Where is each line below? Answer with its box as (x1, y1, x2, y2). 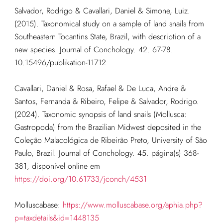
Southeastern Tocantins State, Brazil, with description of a (14, 30, 201, 42)
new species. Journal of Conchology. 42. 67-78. (14, 43, 173, 55)
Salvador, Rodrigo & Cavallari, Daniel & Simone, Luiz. (14, 4, 190, 16)
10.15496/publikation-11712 (14, 56, 106, 68)
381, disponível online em (14, 160, 100, 172)
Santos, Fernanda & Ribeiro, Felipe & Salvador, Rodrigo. (14, 95, 199, 107)
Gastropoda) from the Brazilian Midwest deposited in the (14, 121, 201, 133)
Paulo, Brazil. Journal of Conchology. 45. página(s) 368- (14, 147, 199, 159)
